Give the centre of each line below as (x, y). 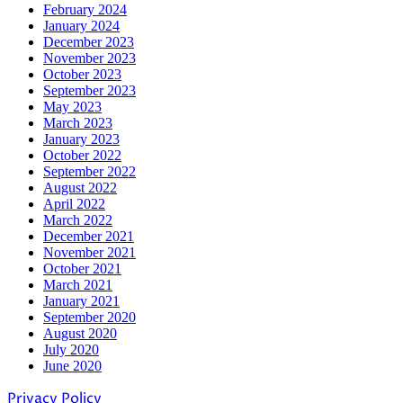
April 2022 (74, 203)
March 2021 (78, 284)
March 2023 (78, 122)
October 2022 (82, 155)
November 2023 (90, 58)
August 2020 (80, 333)
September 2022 (90, 171)
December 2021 (89, 236)
